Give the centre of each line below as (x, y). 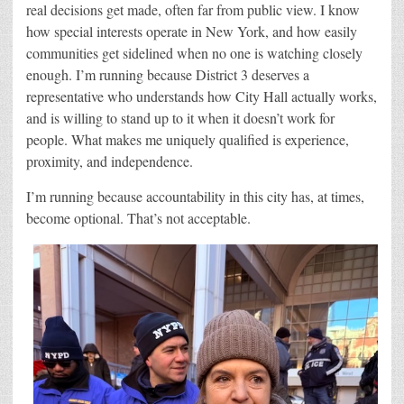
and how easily (315, 31)
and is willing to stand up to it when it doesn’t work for (180, 117)
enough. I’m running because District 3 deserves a (168, 74)
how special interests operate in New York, (149, 31)
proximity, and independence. (110, 161)
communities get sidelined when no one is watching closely (194, 52)
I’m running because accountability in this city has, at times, (195, 196)
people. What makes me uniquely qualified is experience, (188, 139)
